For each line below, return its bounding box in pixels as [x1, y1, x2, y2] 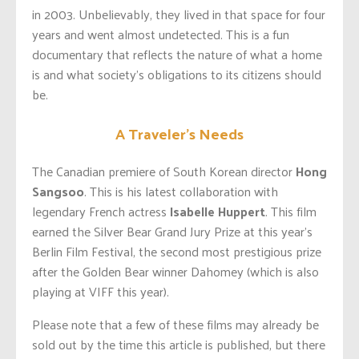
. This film [265, 200, 317, 224]
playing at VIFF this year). [32, 280, 169, 304]
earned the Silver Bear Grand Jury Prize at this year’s [32, 220, 313, 244]
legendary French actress [32, 200, 170, 224]
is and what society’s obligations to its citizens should [32, 62, 321, 86]
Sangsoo [32, 179, 84, 204]
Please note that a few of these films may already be [32, 313, 319, 337]
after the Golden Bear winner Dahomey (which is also [32, 260, 319, 284]
